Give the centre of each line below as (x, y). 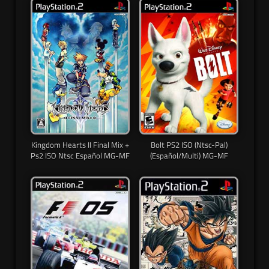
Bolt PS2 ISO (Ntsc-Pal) (189, 145)
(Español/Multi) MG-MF (189, 156)
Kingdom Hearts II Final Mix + (80, 145)
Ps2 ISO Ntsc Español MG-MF (80, 156)
